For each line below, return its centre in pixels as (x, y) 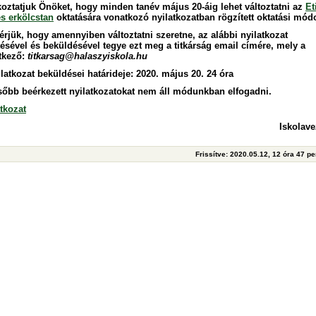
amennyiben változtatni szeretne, (123, 35)
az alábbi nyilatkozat (242, 35)
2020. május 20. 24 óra (185, 74)
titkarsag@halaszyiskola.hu (87, 56)
